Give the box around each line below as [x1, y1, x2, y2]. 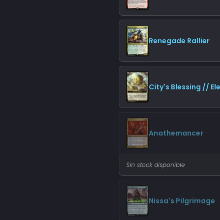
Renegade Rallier [148, 35, 210, 46]
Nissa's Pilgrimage [148, 195, 215, 206]
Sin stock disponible [126, 161, 185, 169]
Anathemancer [148, 128, 203, 138]
